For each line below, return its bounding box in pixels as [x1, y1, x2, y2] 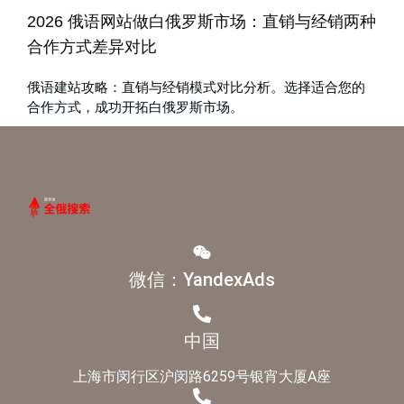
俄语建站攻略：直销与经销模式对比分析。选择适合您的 [27, 78, 365, 95]
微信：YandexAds [129, 268, 275, 290]
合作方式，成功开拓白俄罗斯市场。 [27, 98, 243, 115]
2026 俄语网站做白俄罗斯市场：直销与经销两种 [27, 12, 376, 31]
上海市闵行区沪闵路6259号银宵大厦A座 [73, 367, 331, 385]
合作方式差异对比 [27, 37, 157, 56]
